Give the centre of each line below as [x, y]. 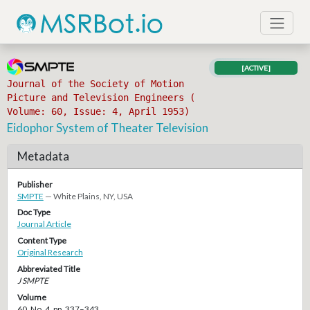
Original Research [50, 253]
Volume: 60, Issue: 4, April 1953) [99, 112]
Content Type [42, 241]
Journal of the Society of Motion [96, 84]
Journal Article [44, 224]
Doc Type [34, 212]
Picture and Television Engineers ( [101, 98]
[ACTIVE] [256, 68]
